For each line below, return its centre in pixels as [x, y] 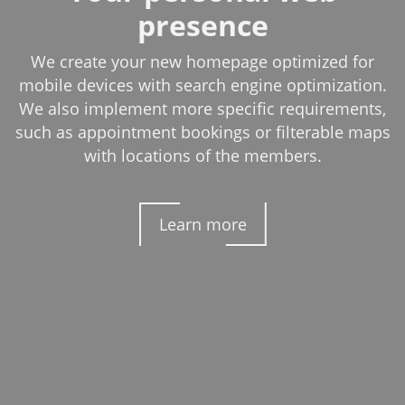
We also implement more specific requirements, [202, 108]
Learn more [202, 224]
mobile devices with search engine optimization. [202, 85]
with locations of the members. [202, 155]
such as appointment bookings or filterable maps [202, 132]
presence [202, 25]
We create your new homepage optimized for [202, 61]
